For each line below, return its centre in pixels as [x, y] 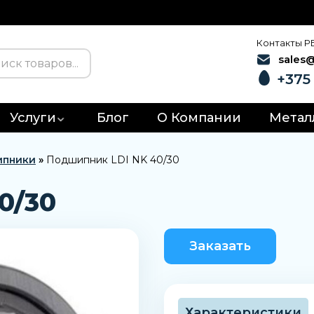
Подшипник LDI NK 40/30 [113, 160]
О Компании [199, 118]
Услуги [33, 118]
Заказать [220, 246]
